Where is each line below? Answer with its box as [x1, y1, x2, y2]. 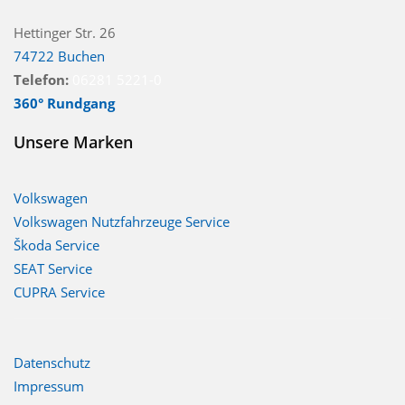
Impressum [14, 376, 84, 395]
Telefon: [14, 70, 69, 89]
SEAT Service [14, 259, 92, 278]
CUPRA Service [14, 282, 105, 301]
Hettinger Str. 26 [14, 23, 116, 42]
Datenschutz [14, 353, 90, 372]
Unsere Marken [14, 130, 133, 153]
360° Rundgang [14, 93, 115, 112]
